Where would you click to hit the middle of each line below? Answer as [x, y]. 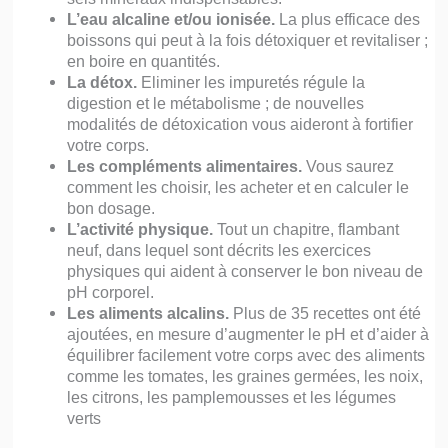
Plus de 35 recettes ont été [324, 312]
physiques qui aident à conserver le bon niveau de [244, 270]
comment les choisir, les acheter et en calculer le [237, 186]
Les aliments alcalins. [147, 312]
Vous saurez [347, 165]
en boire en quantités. [143, 60]
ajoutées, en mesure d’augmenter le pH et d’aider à [247, 333]
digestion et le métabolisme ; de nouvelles [215, 102]
